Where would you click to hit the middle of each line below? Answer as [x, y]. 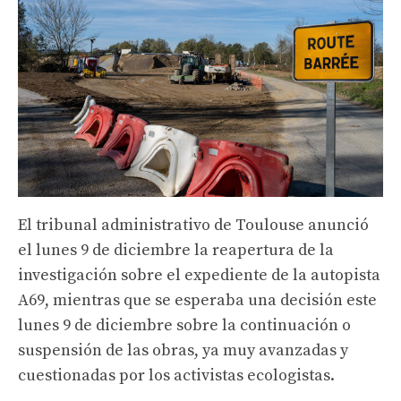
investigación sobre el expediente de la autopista [199, 275]
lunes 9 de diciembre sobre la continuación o [184, 325]
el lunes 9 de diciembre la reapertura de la [176, 250]
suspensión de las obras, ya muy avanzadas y [183, 350]
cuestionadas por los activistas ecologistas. [176, 375]
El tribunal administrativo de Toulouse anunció [193, 225]
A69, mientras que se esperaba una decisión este [197, 300]
